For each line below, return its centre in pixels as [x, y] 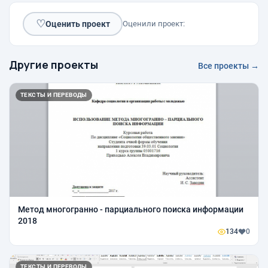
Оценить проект [77, 24]
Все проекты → [229, 66]
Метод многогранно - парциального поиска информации [131, 210]
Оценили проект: [154, 24]
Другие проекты [54, 65]
